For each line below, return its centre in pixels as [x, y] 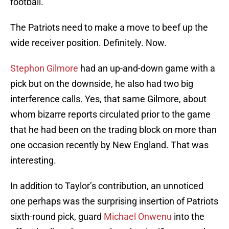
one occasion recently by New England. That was [109, 145]
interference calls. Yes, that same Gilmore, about [108, 99]
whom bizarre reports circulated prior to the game [110, 114]
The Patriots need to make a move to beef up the [109, 28]
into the [188, 217]
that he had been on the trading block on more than [113, 130]
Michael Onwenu [138, 217]
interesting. [33, 161]
